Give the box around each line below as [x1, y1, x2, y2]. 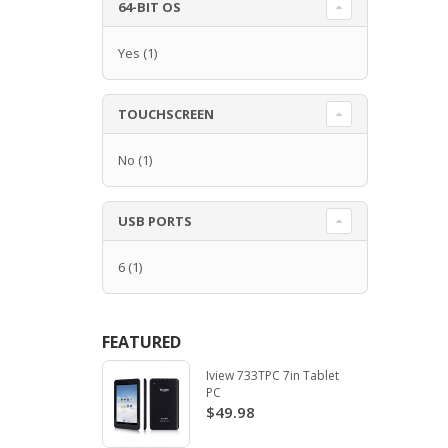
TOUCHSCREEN [118, 104, 214, 123]
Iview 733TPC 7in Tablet [205, 366, 339, 384]
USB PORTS [118, 211, 192, 230]
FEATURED [102, 330, 181, 353]
